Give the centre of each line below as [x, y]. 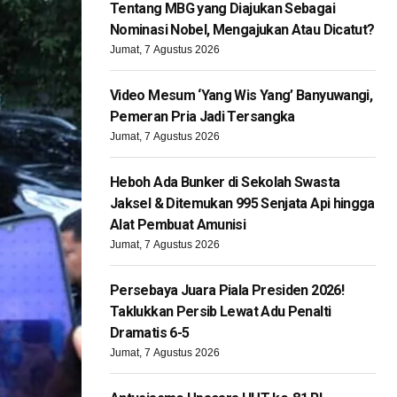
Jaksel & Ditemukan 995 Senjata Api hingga [242, 204]
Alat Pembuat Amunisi [178, 225]
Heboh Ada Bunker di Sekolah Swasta [225, 183]
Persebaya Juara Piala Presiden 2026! [227, 291]
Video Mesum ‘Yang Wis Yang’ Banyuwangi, [241, 96]
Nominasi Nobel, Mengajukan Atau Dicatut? [242, 30]
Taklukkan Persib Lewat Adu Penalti [221, 312]
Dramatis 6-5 [150, 333]
